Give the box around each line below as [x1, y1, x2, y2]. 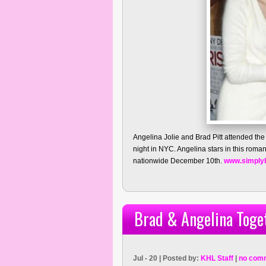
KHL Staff [201, 254, 233, 262]
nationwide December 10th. [133, 157, 224, 165]
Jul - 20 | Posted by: [133, 254, 201, 262]
